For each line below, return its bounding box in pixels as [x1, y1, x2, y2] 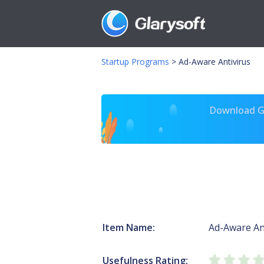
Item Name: [103, 221, 155, 234]
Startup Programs [101, 56, 169, 67]
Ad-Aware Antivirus [179, 56, 253, 67]
